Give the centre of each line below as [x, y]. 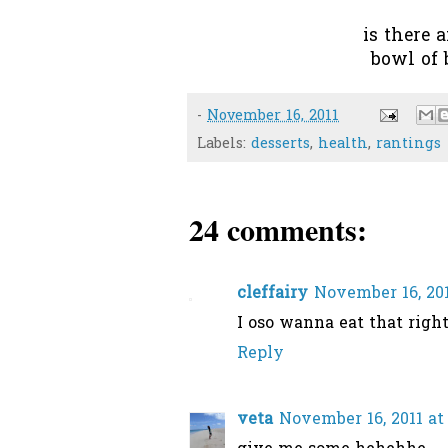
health [343, 145]
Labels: [224, 145]
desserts [280, 145]
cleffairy [272, 294]
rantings [408, 145]
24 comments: [278, 229]
